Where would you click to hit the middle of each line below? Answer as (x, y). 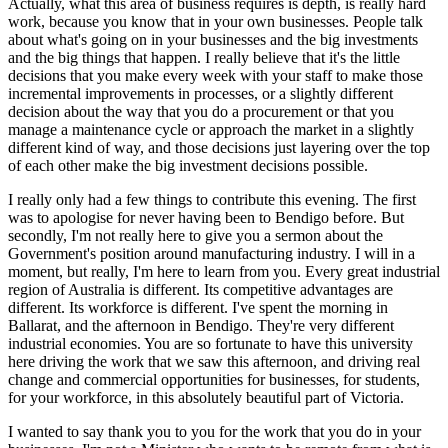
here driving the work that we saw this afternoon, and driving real (214, 361)
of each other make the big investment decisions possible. (190, 165)
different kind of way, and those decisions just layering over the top (219, 147)
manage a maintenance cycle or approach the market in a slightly (211, 129)
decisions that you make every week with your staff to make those (215, 75)
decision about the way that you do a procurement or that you (201, 111)
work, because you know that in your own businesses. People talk (215, 21)
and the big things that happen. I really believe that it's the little (204, 57)
